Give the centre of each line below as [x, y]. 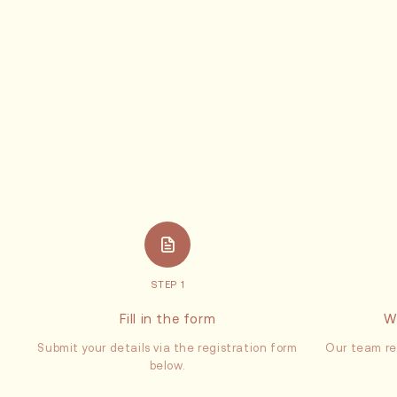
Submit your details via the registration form [167, 348]
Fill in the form [167, 319]
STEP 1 [167, 284]
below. [167, 366]
